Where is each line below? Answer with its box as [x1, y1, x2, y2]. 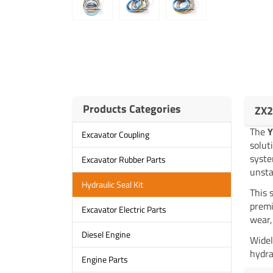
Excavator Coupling [81, 128, 149, 141]
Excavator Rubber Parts [81, 153, 166, 166]
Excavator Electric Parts [81, 203, 166, 216]
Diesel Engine [81, 228, 130, 241]
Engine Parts [81, 253, 128, 266]
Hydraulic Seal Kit [81, 178, 143, 191]
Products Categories [82, 100, 181, 117]
